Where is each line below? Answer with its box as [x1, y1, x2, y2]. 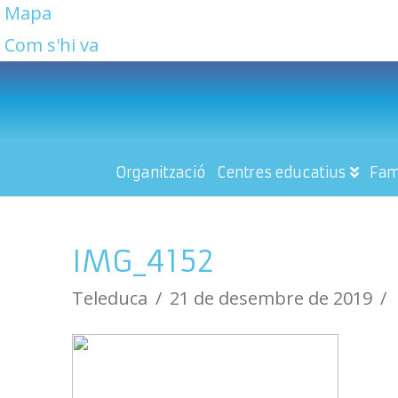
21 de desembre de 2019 [169, 285, 372, 310]
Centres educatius [217, 163, 346, 181]
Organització [115, 163, 206, 181]
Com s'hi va [4, 33, 99, 58]
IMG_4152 [71, 242, 216, 280]
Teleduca [71, 285, 147, 310]
